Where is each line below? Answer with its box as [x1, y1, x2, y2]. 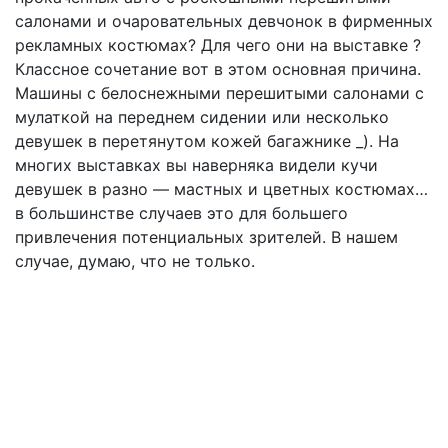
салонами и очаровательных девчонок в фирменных [15, 11, 433, 31]
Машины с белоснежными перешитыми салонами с [15, 83, 424, 103]
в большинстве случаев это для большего [15, 203, 348, 223]
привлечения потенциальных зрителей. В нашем [15, 227, 398, 247]
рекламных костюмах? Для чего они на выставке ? [15, 35, 421, 55]
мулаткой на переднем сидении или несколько [15, 107, 389, 127]
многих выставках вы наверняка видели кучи [15, 155, 378, 175]
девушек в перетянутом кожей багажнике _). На [15, 131, 399, 151]
